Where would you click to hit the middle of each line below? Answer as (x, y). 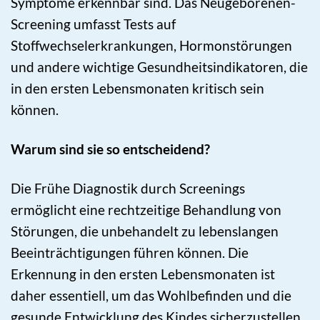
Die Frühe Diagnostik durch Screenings (128, 189)
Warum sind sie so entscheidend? (110, 149)
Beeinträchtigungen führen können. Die (130, 253)
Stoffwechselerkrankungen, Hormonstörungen (151, 46)
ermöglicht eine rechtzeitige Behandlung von (146, 210)
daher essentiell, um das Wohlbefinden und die (151, 296)
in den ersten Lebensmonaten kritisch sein (137, 89)
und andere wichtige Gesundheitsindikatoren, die (159, 67)
